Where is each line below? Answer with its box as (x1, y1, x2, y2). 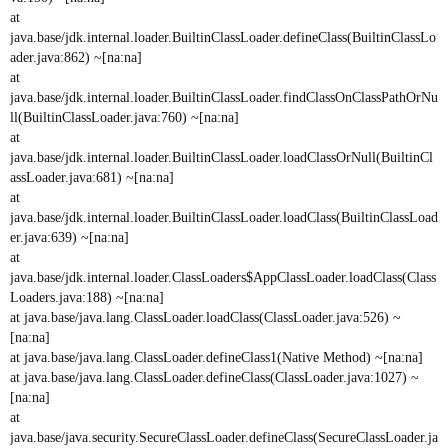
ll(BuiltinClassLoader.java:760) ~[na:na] (10, 109, 239, 125)
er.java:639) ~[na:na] (10, 229, 129, 245)
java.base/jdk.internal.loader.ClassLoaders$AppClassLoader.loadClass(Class (10, 269, 436, 285)
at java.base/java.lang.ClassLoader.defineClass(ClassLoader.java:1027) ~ (10, 369, 419, 385)
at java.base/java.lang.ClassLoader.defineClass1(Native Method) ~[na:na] (10, 349, 423, 365)
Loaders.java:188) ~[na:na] (10, 289, 164, 305)
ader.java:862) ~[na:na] (10, 49, 142, 65)
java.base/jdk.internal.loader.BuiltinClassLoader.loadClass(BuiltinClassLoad (10, 209, 438, 225)
